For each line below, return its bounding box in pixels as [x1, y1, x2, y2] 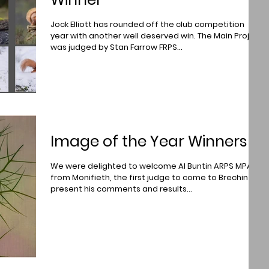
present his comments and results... [50, 183, 192, 195]
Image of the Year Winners [50, 131, 247, 152]
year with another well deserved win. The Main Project [50, 30, 263, 41]
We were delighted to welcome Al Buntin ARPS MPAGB [50, 160, 263, 172]
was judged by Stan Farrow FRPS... [50, 41, 183, 53]
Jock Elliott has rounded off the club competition [50, 19, 244, 30]
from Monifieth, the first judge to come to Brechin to [50, 172, 259, 183]
